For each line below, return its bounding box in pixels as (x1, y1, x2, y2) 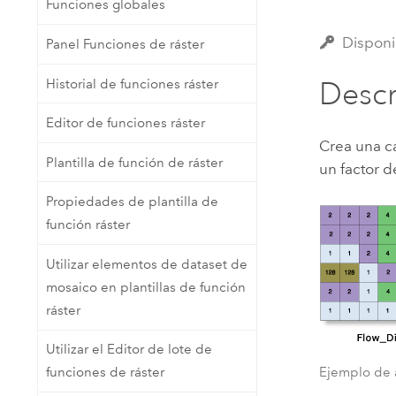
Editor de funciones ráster (45, 115, 205, 132)
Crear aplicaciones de (121, 42, 245, 58)
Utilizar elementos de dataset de (45, 255, 247, 272)
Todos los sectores (259, 71, 364, 87)
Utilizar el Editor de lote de (45, 341, 212, 358)
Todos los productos (139, 152, 255, 168)
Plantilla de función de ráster (45, 154, 223, 171)
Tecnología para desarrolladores (121, 19, 309, 35)
